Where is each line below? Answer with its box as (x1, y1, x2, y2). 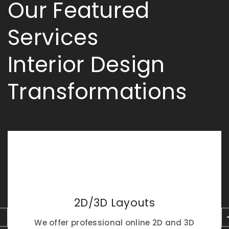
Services (8, 22, 99, 53)
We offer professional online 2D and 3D (34, 217, 195, 228)
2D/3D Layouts (74, 195, 155, 210)
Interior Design (8, 50, 165, 80)
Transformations (8, 77, 187, 107)
